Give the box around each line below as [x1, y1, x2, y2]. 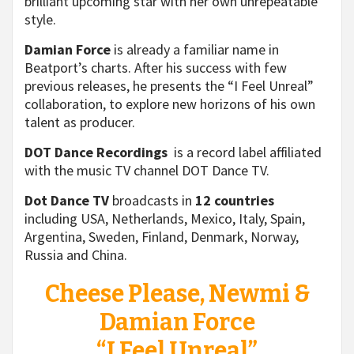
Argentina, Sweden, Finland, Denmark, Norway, [24, 228, 299, 246]
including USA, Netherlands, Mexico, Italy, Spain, [24, 209, 305, 228]
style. [24, 10, 56, 28]
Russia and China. [24, 246, 127, 264]
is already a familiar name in [111, 40, 279, 58]
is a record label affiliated [168, 143, 322, 161]
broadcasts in [109, 191, 195, 209]
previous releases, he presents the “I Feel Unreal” [24, 77, 314, 95]
